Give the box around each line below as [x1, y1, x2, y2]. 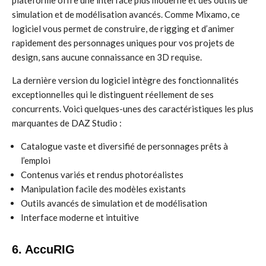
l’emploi [21, 155, 50, 166]
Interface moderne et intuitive [21, 212, 139, 223]
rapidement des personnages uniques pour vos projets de [12, 37, 235, 48]
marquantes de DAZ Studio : [12, 118, 122, 128]
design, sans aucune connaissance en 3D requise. [12, 52, 202, 62]
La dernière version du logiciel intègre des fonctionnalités [12, 75, 239, 85]
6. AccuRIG [12, 243, 75, 256]
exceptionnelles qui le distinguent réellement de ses [12, 89, 214, 100]
